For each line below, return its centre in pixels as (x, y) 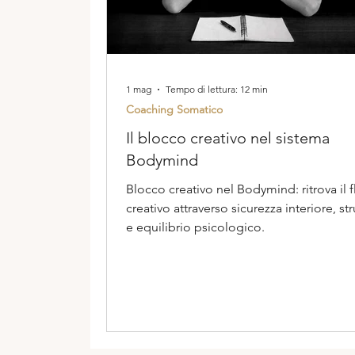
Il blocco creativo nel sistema (228, 137)
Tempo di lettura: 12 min (217, 90)
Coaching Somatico (174, 109)
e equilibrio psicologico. (195, 227)
